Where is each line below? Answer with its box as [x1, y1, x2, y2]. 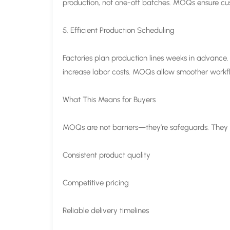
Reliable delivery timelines [63, 206, 149, 216]
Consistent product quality [63, 150, 151, 160]
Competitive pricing [63, 178, 129, 188]
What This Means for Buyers [63, 95, 156, 105]
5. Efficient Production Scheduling [63, 26, 175, 35]
